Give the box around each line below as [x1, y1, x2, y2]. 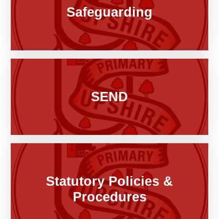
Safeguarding [66, 4, 153, 20]
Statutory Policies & [46, 173, 173, 189]
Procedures [72, 189, 147, 204]
